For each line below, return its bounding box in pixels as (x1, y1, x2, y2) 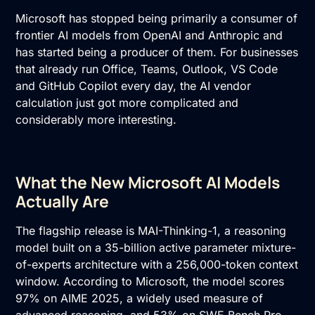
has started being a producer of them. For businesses (15, 45, 299, 60)
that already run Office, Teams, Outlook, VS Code (15, 62, 278, 77)
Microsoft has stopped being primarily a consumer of (15, 11, 298, 26)
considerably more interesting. (15, 112, 177, 127)
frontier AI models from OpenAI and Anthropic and (15, 28, 283, 43)
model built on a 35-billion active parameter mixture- (15, 240, 297, 255)
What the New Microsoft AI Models (15, 172, 281, 194)
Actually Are (15, 191, 110, 213)
